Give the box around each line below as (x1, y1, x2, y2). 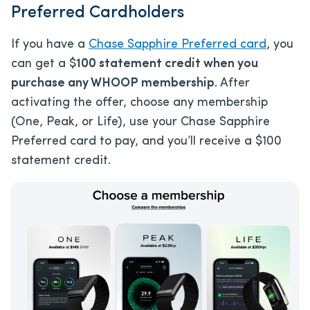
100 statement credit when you (76, 57, 258, 71)
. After (215, 76, 250, 90)
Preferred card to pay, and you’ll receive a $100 (11, 134, 282, 148)
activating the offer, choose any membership (11, 95, 268, 109)
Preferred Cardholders (11, 4, 184, 21)
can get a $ (11, 57, 76, 71)
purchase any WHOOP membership (11, 76, 215, 90)
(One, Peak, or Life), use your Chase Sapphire (11, 115, 270, 129)
